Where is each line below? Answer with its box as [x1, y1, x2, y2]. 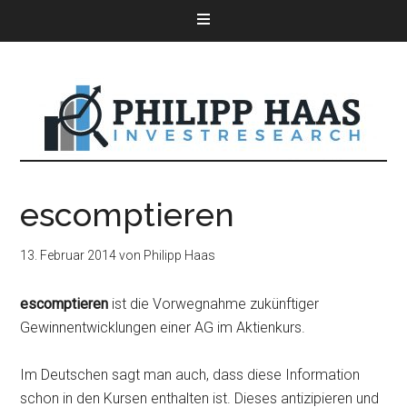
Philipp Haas [144, 248, 216, 263]
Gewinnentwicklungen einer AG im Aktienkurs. [20, 319, 306, 336]
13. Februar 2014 [20, 248, 117, 263]
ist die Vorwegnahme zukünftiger [108, 295, 320, 313]
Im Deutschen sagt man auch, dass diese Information [20, 366, 361, 383]
